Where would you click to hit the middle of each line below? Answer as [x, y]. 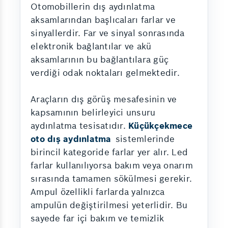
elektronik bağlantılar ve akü [91, 46]
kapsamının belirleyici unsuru [93, 112]
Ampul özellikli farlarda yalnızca [98, 192]
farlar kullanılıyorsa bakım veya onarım [112, 165]
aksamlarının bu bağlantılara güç [99, 60]
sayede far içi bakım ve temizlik [97, 218]
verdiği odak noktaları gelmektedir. [105, 73]
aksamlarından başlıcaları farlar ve [103, 20]
